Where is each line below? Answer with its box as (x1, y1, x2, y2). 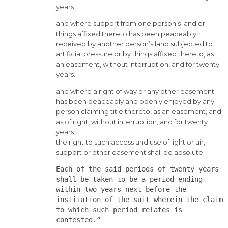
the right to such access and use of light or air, (56, 138, 205, 147)
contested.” (56, 216, 101, 224)
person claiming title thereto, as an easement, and (56, 107, 221, 116)
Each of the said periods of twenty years (56, 165, 219, 174)
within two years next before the (56, 185, 186, 194)
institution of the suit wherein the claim (56, 195, 223, 204)
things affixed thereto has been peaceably (56, 30, 196, 38)
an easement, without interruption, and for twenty (56, 60, 219, 69)
